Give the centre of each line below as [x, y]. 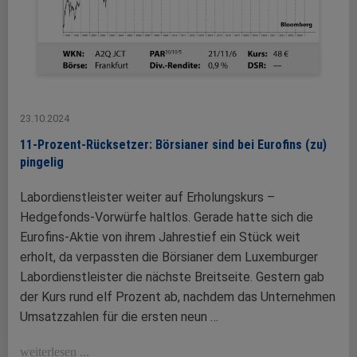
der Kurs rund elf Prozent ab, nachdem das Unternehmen [178, 297]
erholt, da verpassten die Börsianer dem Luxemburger [169, 257]
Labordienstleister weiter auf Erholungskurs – [147, 198]
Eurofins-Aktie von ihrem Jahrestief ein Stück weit [160, 237]
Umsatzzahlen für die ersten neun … [119, 317]
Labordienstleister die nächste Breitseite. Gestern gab [172, 277]
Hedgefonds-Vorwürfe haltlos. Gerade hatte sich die [167, 218]
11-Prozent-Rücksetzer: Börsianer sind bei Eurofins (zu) [173, 145]
